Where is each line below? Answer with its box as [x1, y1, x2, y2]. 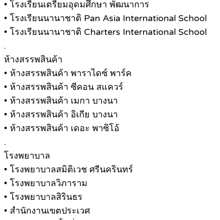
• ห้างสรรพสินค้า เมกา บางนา [4, 95, 118, 107]
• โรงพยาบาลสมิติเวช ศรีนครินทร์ [4, 164, 133, 175]
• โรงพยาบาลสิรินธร [4, 192, 82, 203]
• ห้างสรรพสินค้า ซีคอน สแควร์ [4, 82, 123, 93]
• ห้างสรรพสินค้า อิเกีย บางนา [4, 109, 118, 120]
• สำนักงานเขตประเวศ [4, 205, 90, 217]
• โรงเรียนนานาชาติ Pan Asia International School [4, 13, 207, 24]
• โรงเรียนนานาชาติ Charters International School [4, 27, 207, 38]
